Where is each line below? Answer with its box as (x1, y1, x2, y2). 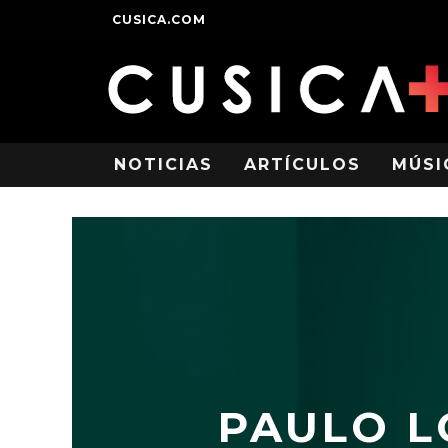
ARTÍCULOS (244, 155, 361, 174)
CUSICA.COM (112, 12, 206, 27)
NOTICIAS (114, 155, 213, 174)
